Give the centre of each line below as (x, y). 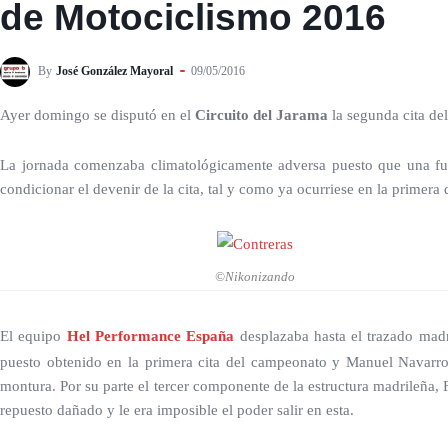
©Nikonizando (255, 277)
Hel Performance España (150, 336)
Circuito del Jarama (261, 115)
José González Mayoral (114, 70)
